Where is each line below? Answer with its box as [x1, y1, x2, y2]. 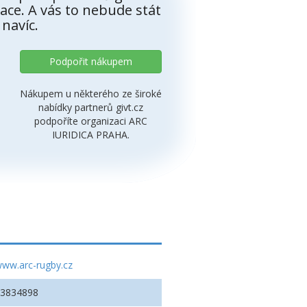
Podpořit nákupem [49, 54, 132, 68]
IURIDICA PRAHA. [51, 127, 130, 141]
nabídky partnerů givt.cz [38, 100, 143, 114]
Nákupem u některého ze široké [19, 86, 162, 100]
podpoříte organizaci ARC [34, 114, 147, 127]
